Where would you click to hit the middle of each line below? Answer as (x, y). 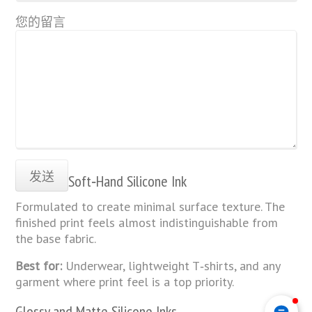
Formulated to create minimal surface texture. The (150, 206)
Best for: (39, 265)
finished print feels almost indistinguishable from (147, 222)
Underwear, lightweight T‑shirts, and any (171, 265)
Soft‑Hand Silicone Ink (128, 181)
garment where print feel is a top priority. (125, 281)
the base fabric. (56, 238)
